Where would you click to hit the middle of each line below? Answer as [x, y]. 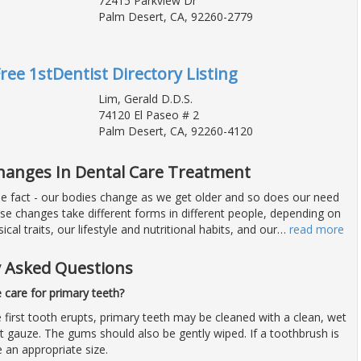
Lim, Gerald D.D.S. [145, 98]
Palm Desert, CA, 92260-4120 [175, 131]
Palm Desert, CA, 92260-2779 [175, 16]
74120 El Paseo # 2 [148, 114]
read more [317, 229]
